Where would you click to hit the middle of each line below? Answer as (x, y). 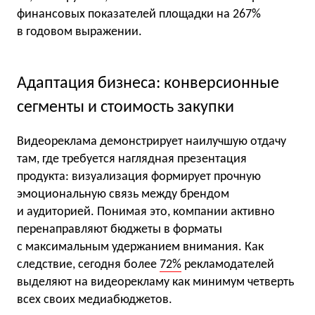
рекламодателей (228, 265)
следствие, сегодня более (88, 265)
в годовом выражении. (79, 32)
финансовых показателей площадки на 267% (139, 15)
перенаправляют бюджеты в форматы (120, 230)
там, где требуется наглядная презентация (132, 160)
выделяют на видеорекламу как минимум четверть (155, 283)
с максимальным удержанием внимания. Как (140, 247)
